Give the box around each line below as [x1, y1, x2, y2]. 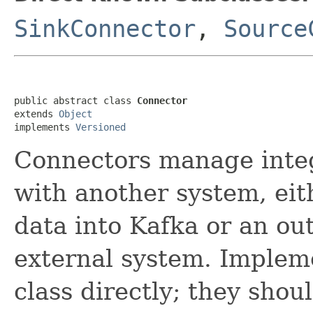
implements [14, 121, 75, 133]
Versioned [75, 121, 126, 133]
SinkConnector [14, 14, 196, 43]
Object [59, 108, 92, 119]
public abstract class [14, 94, 137, 106]
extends [14, 108, 59, 119]
